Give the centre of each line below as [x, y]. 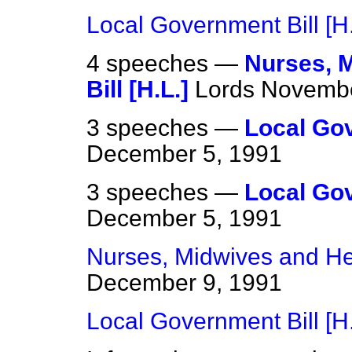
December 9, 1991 [184, 283]
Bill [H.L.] [137, 90]
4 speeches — [165, 64]
